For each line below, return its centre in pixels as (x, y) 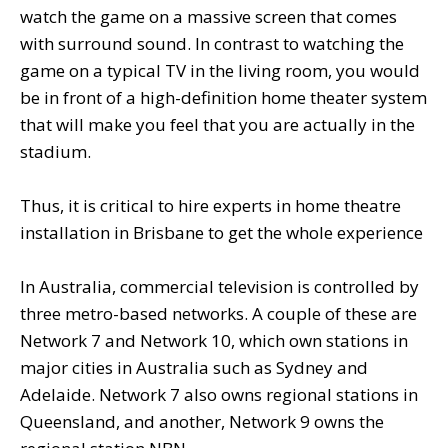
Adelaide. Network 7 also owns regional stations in (219, 394)
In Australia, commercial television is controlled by (219, 286)
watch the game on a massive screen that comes (208, 16)
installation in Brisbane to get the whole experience (221, 232)
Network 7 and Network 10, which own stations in (214, 340)
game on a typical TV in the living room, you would (220, 70)
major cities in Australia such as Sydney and (194, 367)
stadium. (55, 151)
